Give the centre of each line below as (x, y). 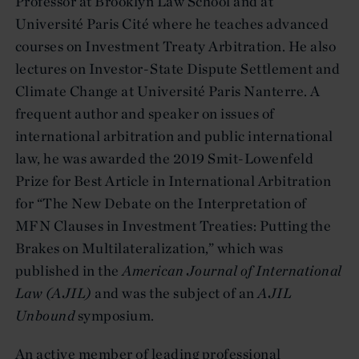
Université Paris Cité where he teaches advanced (172, 23)
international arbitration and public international (174, 135)
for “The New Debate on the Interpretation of (161, 203)
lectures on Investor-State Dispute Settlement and (178, 68)
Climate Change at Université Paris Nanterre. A (168, 91)
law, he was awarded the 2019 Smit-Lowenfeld (165, 158)
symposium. (116, 315)
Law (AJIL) (55, 292)
